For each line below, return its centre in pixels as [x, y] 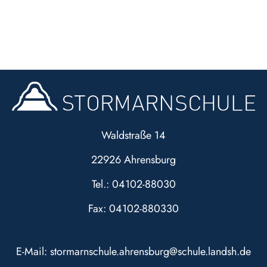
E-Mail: [33, 252]
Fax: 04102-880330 [133, 209]
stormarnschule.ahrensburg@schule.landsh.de [150, 252]
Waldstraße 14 [133, 135]
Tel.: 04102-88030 [133, 184]
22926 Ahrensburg [133, 160]
